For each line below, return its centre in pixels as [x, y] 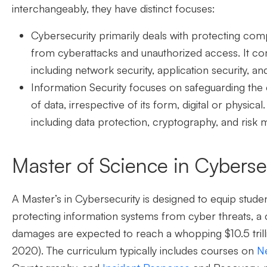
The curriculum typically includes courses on [150, 251]
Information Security [79, 87]
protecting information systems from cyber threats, [134, 216]
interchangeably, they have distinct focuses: [114, 9]
